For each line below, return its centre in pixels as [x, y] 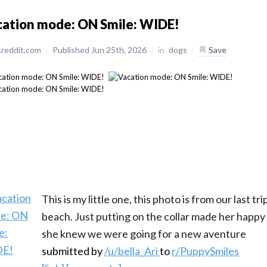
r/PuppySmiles [206, 251]
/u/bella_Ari [132, 251]
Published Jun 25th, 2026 [101, 50]
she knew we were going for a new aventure [144, 234]
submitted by [73, 251]
